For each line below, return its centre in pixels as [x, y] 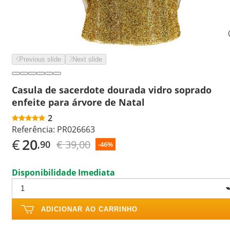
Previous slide [40, 59]
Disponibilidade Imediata [63, 172]
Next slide [87, 59]
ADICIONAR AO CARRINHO [89, 209]
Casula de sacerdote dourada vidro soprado [112, 90]
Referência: [33, 129]
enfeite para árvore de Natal [78, 102]
